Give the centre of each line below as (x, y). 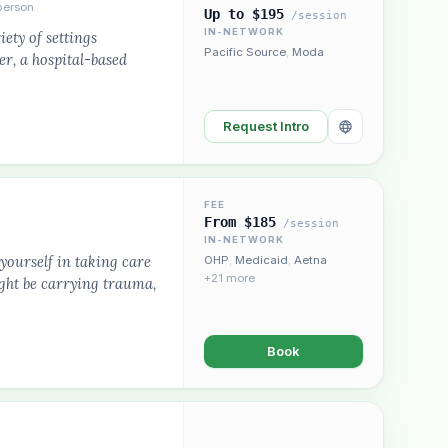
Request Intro (266, 126)
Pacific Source (245, 52)
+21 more (229, 278)
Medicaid (261, 260)
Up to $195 (244, 14)
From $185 (240, 222)
